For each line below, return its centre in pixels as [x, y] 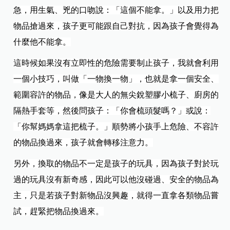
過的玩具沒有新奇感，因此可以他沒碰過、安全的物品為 [116, 179]
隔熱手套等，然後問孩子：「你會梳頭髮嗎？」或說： [112, 110]
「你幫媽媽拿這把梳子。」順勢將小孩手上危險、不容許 [116, 126]
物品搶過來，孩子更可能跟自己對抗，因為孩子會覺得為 [116, 26]
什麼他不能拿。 [42, 42]
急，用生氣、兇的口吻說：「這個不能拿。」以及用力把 [116, 10]
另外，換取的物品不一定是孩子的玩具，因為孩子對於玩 [116, 163]
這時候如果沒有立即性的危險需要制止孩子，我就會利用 [116, 63]
